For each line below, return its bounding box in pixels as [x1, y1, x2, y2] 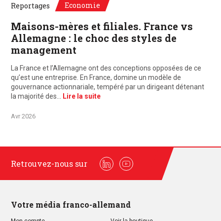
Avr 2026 [11, 112, 36, 120]
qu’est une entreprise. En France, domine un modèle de [11, 74, 181, 81]
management [11, 43, 76, 56]
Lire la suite [63, 92, 101, 100]
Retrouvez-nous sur [11, 158, 87, 169]
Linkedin [106, 165, 132, 173]
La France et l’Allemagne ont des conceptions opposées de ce [11, 64, 201, 72]
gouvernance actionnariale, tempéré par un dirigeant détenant [11, 83, 204, 91]
